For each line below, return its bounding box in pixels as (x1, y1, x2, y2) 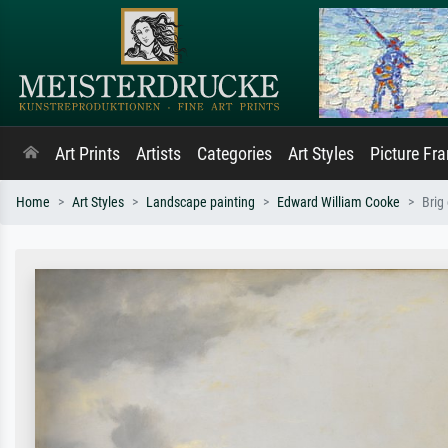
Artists (136, 144, 181, 164)
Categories (197, 144, 272, 164)
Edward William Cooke (277, 194, 400, 211)
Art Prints (55, 144, 120, 164)
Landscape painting (146, 194, 255, 211)
